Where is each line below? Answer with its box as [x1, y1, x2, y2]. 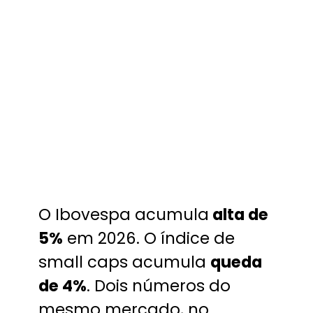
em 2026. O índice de [62, 226, 235, 249]
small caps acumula [38, 250, 210, 273]
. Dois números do [86, 274, 231, 297]
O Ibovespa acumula [38, 203, 209, 226]
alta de [208, 203, 268, 226]
